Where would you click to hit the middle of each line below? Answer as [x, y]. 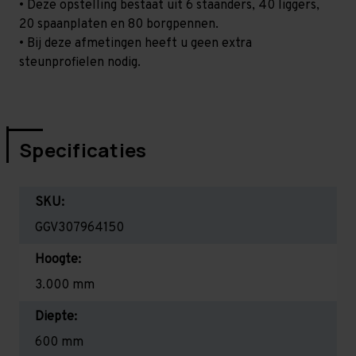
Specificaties [83, 149]
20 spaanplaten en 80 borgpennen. [119, 24]
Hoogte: [58, 259]
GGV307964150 [79, 228]
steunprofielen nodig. [80, 62]
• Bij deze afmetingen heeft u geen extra [135, 43]
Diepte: [56, 317]
